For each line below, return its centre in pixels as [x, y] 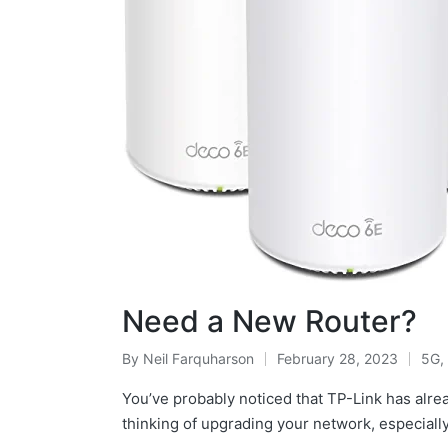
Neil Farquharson [198, 358]
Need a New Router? [269, 320]
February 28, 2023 [337, 358]
